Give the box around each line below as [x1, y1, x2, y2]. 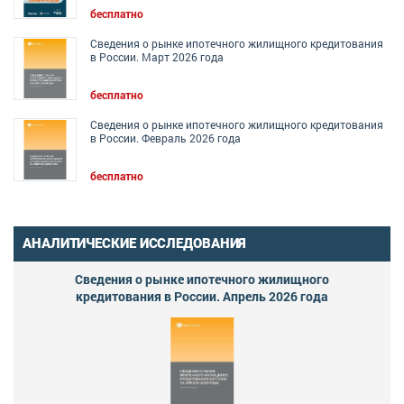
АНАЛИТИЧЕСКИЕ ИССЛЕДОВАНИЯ [23, 235, 247, 252]
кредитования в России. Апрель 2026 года [76, 288, 328, 306]
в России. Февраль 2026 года [90, 131, 241, 146]
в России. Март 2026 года [90, 50, 224, 65]
